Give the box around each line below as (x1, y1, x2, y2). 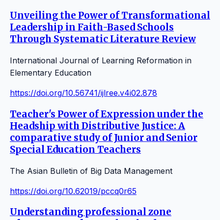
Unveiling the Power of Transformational (10, 10, 210, 22)
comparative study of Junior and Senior (10, 132, 197, 143)
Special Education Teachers (10, 143, 141, 155)
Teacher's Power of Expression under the (10, 108, 203, 120)
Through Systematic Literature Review (10, 33, 196, 45)
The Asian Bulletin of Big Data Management (10, 165, 172, 176)
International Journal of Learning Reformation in (10, 55, 192, 66)
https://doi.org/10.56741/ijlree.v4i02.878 (10, 88, 157, 98)
